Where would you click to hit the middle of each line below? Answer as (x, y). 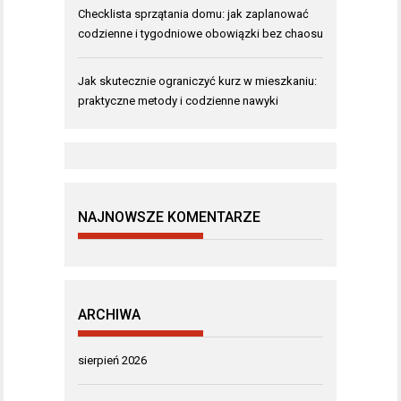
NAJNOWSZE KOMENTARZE (169, 217)
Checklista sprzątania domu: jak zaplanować (193, 13)
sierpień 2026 (112, 360)
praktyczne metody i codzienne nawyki (178, 100)
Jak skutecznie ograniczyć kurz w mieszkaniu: (197, 81)
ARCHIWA (109, 314)
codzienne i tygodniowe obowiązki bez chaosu (200, 33)
